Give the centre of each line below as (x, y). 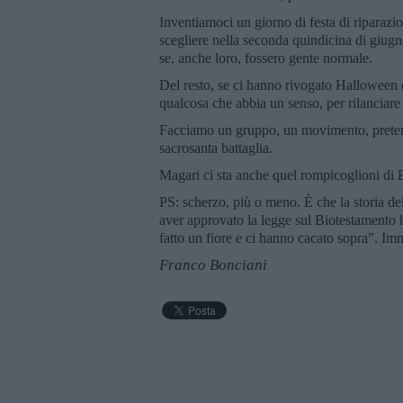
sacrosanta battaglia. (216, 148)
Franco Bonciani (213, 264)
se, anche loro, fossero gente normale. (268, 58)
